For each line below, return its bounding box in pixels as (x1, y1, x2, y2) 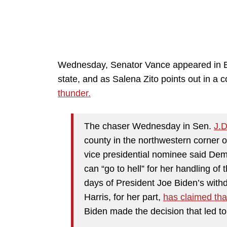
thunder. (58, 88, 91, 99)
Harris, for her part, (84, 192, 163, 202)
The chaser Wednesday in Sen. (84, 121, 214, 131)
